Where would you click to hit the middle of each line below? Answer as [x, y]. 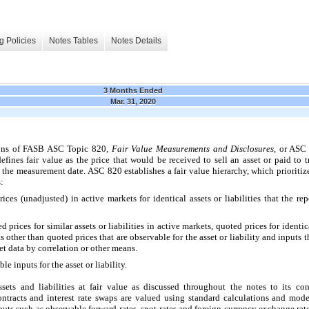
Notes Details [136, 41]
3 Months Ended [133, 90]
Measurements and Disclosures [215, 148]
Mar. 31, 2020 [133, 101]
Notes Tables [73, 41]
